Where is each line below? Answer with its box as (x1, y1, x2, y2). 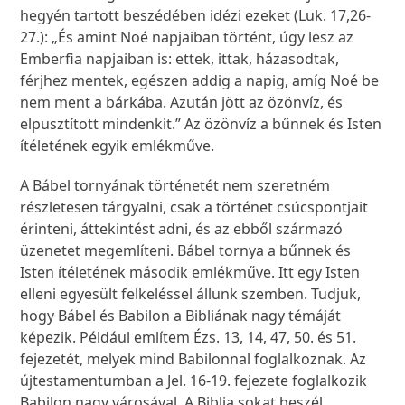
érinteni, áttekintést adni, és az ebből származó (20, 219, 344, 240)
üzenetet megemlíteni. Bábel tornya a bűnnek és (20, 240, 352, 261)
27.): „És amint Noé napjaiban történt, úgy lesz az (20, 27, 354, 48)
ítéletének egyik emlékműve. (20, 136, 219, 156)
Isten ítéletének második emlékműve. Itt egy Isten (20, 262, 361, 283)
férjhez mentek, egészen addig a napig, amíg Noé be (20, 71, 380, 91)
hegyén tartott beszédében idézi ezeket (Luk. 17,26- (20, 5, 372, 26)
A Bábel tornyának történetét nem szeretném (20, 175, 331, 196)
